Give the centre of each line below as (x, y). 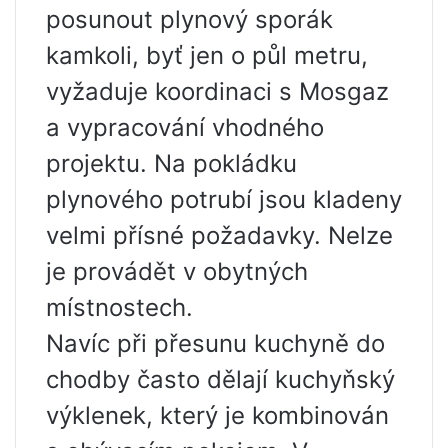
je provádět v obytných (177, 271)
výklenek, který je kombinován (217, 415)
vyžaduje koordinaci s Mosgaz (217, 91)
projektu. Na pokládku (171, 163)
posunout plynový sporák (189, 19)
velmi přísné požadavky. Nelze (219, 235)
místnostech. (119, 307)
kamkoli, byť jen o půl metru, (207, 55)
